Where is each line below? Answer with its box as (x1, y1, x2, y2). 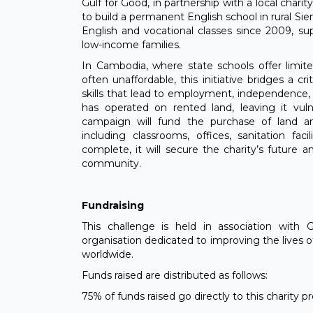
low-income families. (82, 38, 181, 52)
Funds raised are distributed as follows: (82, 269, 268, 282)
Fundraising (82, 199, 144, 212)
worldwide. (82, 248, 133, 261)
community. (82, 157, 141, 170)
